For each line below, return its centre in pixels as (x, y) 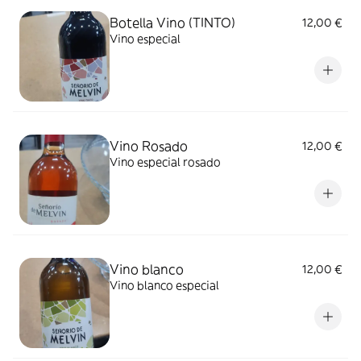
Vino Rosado (149, 146)
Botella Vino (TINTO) (172, 23)
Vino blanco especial (164, 285)
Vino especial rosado (165, 162)
